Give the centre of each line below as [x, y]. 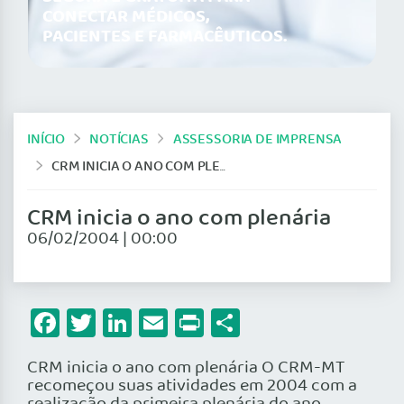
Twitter [141, 323]
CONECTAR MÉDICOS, [126, 18]
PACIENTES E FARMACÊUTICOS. [165, 37]
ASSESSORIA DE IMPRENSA [257, 139]
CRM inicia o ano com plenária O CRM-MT [186, 368]
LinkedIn [185, 323]
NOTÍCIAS [119, 139]
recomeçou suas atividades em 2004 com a [192, 386]
